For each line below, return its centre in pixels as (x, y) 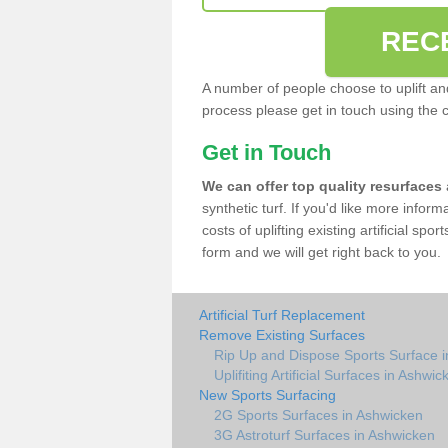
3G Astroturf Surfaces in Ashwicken (324, 435)
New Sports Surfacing (267, 395)
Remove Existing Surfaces (282, 335)
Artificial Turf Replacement (282, 315)
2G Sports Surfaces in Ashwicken (318, 415)
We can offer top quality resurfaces (322, 186)
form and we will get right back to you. (321, 252)
